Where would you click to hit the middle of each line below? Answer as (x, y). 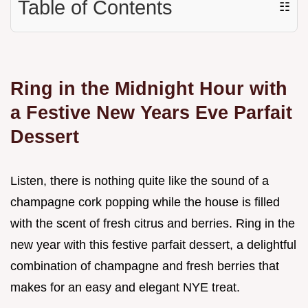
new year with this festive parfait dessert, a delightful (153, 244)
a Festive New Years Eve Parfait (151, 112)
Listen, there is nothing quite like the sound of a (140, 180)
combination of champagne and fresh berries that (145, 266)
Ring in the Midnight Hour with (149, 88)
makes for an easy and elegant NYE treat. (125, 287)
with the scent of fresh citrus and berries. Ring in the (153, 223)
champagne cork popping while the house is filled (145, 202)
